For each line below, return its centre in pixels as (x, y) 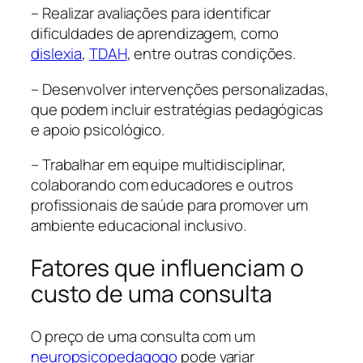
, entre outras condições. (211, 54)
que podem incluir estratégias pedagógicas (177, 109)
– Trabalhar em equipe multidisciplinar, (159, 165)
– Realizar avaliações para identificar (151, 13)
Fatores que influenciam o (167, 267)
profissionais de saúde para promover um (170, 205)
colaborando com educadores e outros (162, 185)
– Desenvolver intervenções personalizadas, (180, 89)
